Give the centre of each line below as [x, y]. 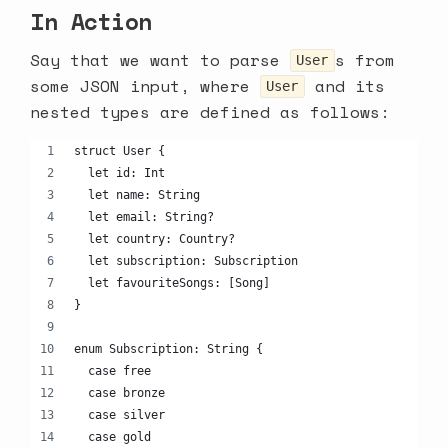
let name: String [137, 194]
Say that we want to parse [160, 59]
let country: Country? [154, 238]
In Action [91, 20]
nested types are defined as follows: [210, 111]
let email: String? [144, 216]
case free [112, 370]
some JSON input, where [145, 85]
